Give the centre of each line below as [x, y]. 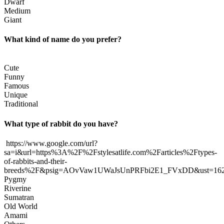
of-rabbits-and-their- [35, 161]
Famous [16, 86]
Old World [21, 206]
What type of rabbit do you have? [61, 123]
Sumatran [19, 197]
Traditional [21, 104]
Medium [17, 10]
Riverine [17, 188]
